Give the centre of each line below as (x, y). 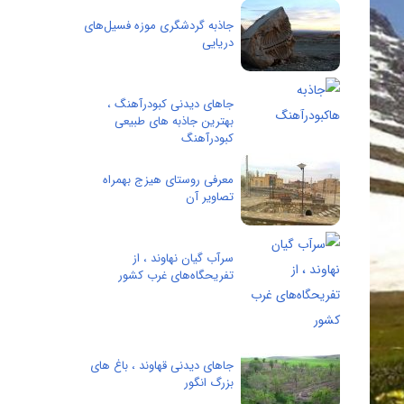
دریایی (218, 43)
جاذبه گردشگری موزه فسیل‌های (159, 26)
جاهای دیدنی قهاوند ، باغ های (162, 366)
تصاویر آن (210, 197)
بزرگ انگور (209, 383)
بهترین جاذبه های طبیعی (174, 121)
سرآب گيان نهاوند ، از (183, 258)
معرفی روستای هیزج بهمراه (168, 180)
